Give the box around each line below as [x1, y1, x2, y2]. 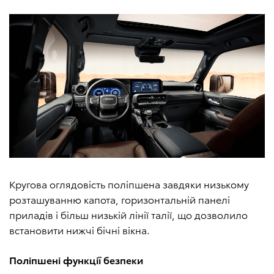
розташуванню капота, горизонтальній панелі [9, 192, 230, 207]
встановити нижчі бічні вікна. [9, 223, 150, 237]
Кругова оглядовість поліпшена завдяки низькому [9, 177, 249, 191]
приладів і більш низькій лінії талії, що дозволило [9, 207, 248, 222]
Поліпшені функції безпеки [9, 253, 143, 267]
